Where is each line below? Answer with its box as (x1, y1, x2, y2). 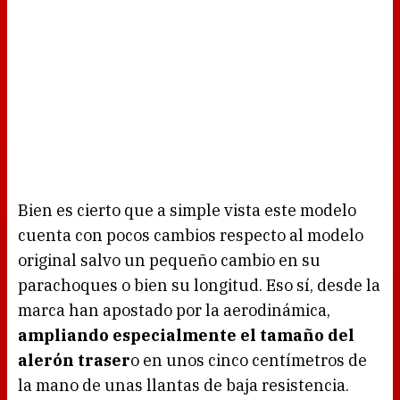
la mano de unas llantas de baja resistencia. (18, 375, 349, 396)
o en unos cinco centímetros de (130, 350, 367, 371)
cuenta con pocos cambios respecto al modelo (18, 225, 363, 246)
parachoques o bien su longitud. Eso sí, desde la (18, 275, 380, 296)
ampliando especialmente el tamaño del (18, 325, 354, 346)
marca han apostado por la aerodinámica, (18, 300, 330, 321)
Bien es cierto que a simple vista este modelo (18, 200, 356, 221)
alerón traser (18, 350, 130, 371)
